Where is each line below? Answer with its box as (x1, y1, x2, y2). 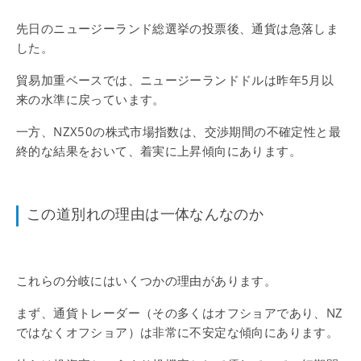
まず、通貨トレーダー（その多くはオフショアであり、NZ (16, 305, 343, 321)
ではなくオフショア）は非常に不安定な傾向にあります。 (16, 324, 339, 340)
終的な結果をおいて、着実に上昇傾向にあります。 (16, 143, 301, 159)
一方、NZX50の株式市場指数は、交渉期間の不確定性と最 (16, 123, 341, 139)
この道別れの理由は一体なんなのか (27, 206, 264, 222)
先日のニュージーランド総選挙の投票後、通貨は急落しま (16, 20, 339, 36)
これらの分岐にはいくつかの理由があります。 (16, 272, 277, 288)
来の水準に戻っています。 (16, 91, 165, 107)
